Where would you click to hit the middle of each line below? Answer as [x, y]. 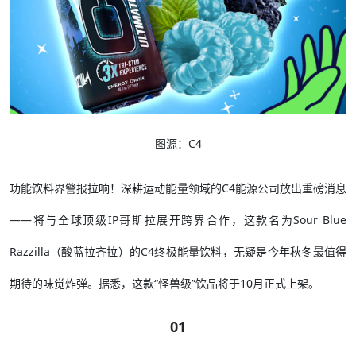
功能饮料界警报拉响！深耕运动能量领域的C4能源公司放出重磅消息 [178, 188]
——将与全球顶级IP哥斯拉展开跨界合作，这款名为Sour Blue [178, 220]
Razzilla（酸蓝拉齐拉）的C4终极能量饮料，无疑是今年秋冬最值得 [178, 252]
